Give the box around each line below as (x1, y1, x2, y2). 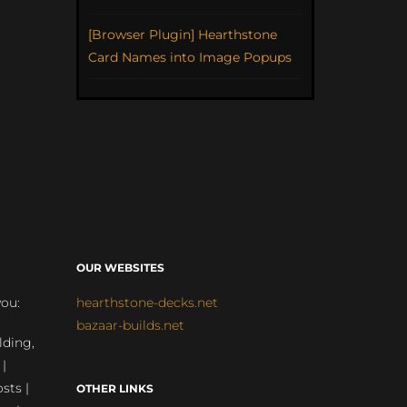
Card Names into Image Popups (87, 48, 292, 65)
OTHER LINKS (75, 381, 154, 395)
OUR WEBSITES (75, 260, 164, 274)
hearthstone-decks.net (75, 293, 218, 311)
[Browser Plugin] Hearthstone (87, 25, 277, 43)
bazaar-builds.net (75, 316, 184, 333)
